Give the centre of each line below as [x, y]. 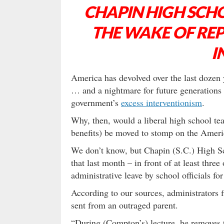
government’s [96, 103]
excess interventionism [161, 103]
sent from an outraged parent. [124, 205]
